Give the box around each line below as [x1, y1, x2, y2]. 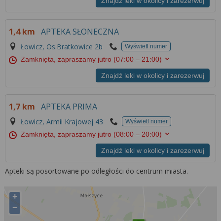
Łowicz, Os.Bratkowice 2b [21, 41, 103, 51]
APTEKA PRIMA [41, 101, 98, 112]
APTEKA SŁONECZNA [41, 26, 119, 37]
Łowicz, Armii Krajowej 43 [21, 116, 104, 126]
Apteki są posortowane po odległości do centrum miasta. [5, 166, 188, 176]
